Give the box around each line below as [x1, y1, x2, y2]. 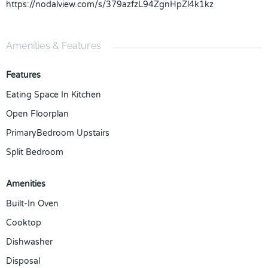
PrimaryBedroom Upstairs [6, 128, 109, 138]
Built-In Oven [6, 199, 59, 209]
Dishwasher [6, 237, 53, 247]
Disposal [6, 256, 40, 266]
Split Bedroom [6, 147, 63, 157]
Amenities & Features [6, 40, 101, 51]
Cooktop [6, 218, 41, 228]
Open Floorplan [6, 109, 69, 119]
